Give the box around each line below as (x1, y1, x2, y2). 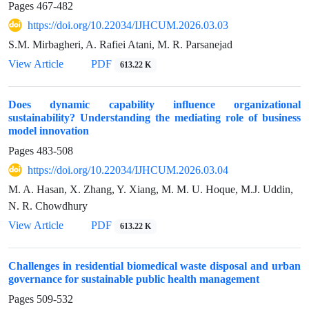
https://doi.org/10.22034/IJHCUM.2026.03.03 (28, 19, 228, 32)
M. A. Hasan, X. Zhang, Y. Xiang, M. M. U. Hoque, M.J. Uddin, (8, 183, 293, 197)
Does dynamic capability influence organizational (8, 98, 301, 112)
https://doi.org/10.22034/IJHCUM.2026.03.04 (28, 163, 228, 177)
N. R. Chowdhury (8, 199, 88, 213)
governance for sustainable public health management (8, 272, 259, 286)
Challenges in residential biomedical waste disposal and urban (8, 259, 301, 273)
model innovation (8, 124, 89, 138)
